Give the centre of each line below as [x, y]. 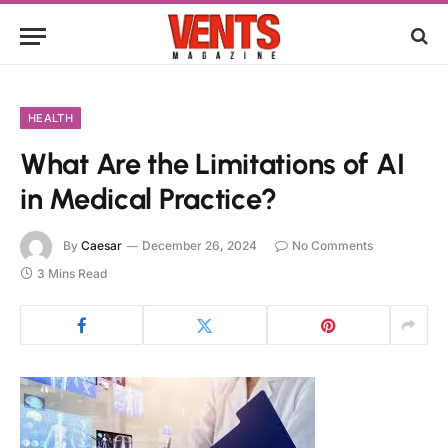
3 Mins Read [72, 273]
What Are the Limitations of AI [212, 163]
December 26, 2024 [199, 246]
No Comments [332, 246]
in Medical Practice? [149, 198]
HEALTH [50, 118]
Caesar [101, 246]
